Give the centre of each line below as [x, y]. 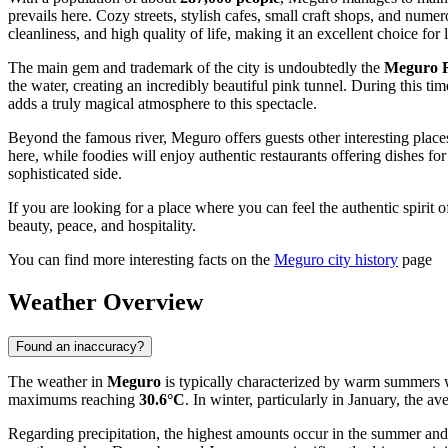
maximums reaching [73, 400]
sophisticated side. [65, 174]
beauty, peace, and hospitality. [102, 226]
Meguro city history [336, 260]
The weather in [57, 382]
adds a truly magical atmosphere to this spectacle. [162, 104]
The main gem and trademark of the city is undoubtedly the [196, 68]
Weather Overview [105, 302]
